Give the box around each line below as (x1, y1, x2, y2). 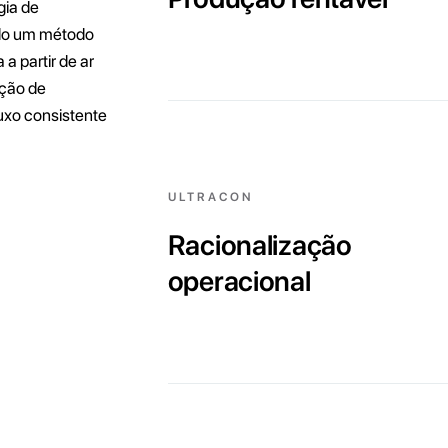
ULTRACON (167, 190, 254, 205)
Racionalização (167, 228, 352, 263)
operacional (167, 264, 311, 299)
